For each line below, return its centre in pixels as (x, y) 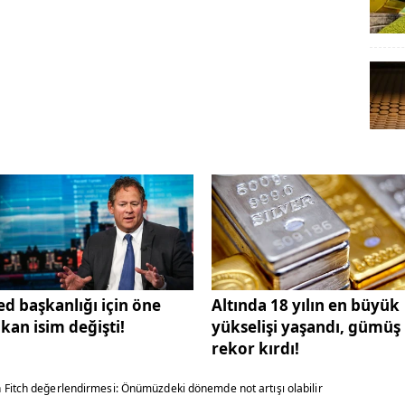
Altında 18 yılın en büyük (306, 306)
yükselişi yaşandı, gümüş (306, 327)
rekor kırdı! (255, 349)
